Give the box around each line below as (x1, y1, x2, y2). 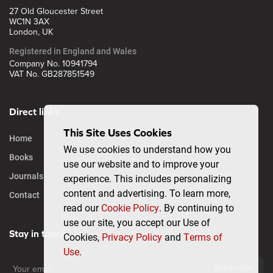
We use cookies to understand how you (63, 142, 231, 155)
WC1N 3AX (9, 16, 49, 27)
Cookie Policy (101, 200, 159, 214)
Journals (9, 169, 43, 182)
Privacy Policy (102, 230, 162, 243)
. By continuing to (159, 200, 234, 214)
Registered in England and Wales (9, 44, 136, 57)
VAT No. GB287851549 (9, 68, 94, 79)
